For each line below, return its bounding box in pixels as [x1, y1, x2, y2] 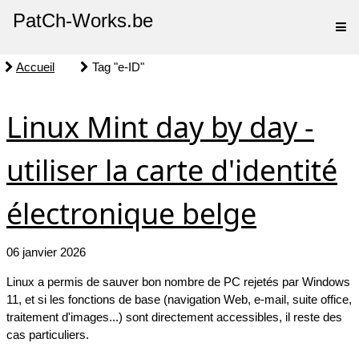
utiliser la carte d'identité [6, 151, 337, 190]
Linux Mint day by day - [6, 107, 314, 147]
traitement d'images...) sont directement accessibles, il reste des [6, 310, 342, 324]
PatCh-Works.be [13, 10, 153, 31]
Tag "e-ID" [89, 60, 144, 74]
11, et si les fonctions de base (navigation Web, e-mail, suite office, [6, 292, 352, 306]
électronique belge [6, 194, 256, 233]
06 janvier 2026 [6, 245, 86, 259]
